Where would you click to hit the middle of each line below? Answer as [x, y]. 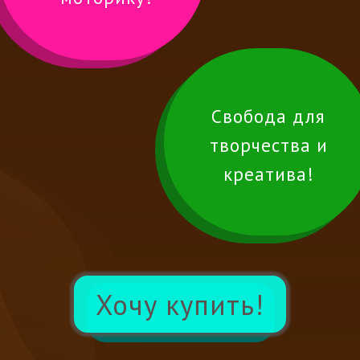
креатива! [268, 174]
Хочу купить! [180, 304]
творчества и [268, 145]
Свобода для [268, 116]
